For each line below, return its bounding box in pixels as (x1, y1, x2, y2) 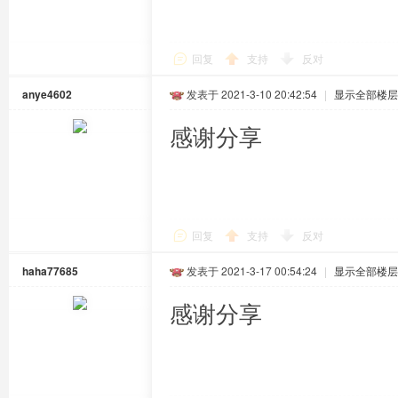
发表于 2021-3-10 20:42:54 (187, 86, 317, 101)
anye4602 (22, 86, 72, 102)
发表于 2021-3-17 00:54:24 (187, 263, 317, 278)
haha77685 (22, 263, 78, 279)
